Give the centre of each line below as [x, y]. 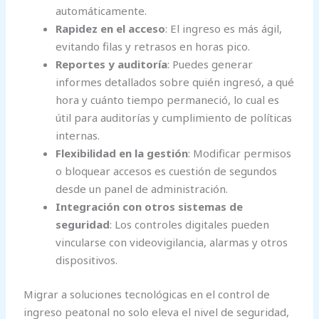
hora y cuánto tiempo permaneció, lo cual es [168, 100]
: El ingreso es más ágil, [224, 29]
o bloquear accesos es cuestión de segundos [167, 171]
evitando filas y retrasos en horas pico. [153, 47]
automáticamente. [101, 11]
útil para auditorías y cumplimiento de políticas [174, 118]
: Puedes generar [210, 64]
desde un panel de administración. [142, 189]
